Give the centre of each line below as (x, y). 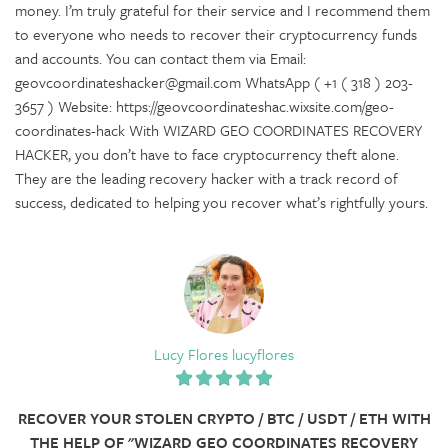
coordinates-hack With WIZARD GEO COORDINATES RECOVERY (218, 129)
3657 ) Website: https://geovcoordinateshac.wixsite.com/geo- (204, 105)
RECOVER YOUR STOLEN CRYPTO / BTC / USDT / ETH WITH (224, 417)
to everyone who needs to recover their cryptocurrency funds (216, 33)
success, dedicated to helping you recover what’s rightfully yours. (221, 201)
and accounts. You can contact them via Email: (160, 57)
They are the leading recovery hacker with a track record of (206, 177)
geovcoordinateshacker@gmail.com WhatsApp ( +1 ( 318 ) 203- (214, 81)
